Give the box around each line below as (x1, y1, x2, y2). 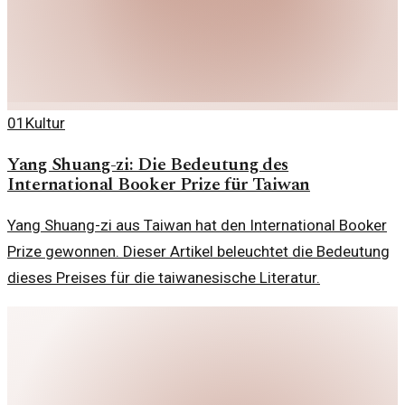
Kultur (25, 114, 65, 133)
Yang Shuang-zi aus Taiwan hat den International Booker (7, 216, 387, 235)
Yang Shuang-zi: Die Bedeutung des (7, 151, 289, 179)
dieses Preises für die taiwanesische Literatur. (7, 268, 320, 287)
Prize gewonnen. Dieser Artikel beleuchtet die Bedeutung (7, 242, 390, 261)
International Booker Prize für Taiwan (7, 171, 310, 199)
